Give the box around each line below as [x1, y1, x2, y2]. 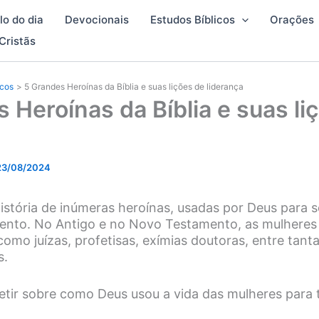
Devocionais [65, 13, 129, 27]
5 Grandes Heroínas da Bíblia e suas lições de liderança [24, 81, 244, 93]
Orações [270, 13, 314, 27]
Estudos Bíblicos [150, 13, 235, 27]
